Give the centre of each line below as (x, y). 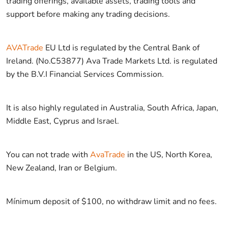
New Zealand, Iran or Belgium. (62, 168)
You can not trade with (48, 154)
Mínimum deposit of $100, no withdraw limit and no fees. (111, 201)
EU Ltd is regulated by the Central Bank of (121, 48)
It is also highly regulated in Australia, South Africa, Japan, (112, 108)
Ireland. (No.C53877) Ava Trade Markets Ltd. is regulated (112, 61)
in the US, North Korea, (169, 154)
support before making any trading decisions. (88, 14)
